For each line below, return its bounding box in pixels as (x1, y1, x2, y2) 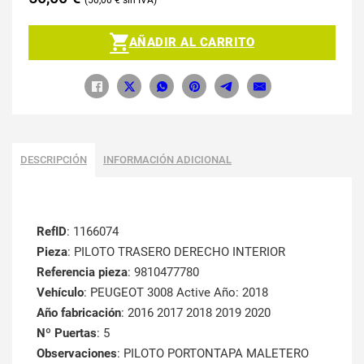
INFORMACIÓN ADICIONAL (103, 154, 232, 167)
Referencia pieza (37, 265, 128, 280)
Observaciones (37, 346, 117, 362)
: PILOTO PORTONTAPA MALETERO (117, 346, 309, 362)
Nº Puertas (37, 326, 97, 341)
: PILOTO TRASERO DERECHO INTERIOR (67, 245, 285, 260)
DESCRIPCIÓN (20, 154, 87, 167)
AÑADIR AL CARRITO (128, 34, 254, 50)
